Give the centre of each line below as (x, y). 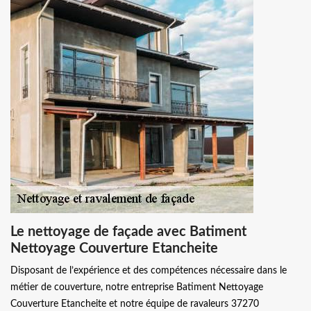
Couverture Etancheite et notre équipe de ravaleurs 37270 (135, 304)
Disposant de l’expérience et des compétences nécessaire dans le (149, 271)
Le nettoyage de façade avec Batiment (128, 232)
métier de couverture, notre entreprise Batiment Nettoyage (137, 287)
